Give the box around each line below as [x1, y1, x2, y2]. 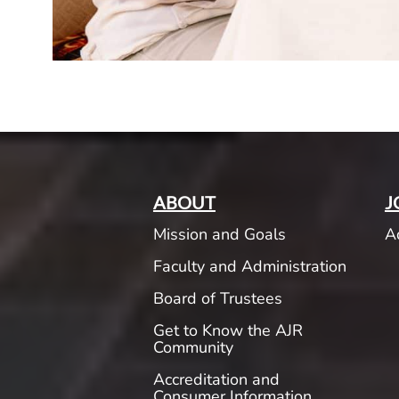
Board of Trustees [152, 288, 282, 310]
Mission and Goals [152, 224, 286, 246]
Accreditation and [152, 369, 280, 391]
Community [152, 337, 233, 359]
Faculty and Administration [152, 256, 346, 278]
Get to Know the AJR [152, 320, 303, 342]
